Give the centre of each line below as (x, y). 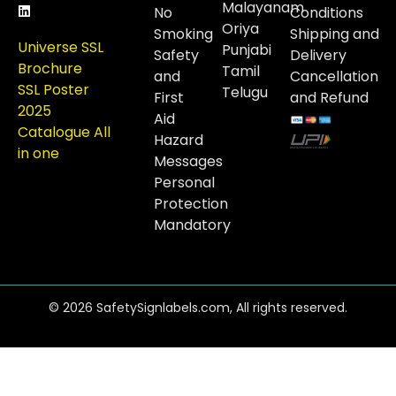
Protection (191, 204)
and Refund (330, 98)
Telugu (245, 93)
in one (38, 154)
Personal (185, 183)
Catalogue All (64, 133)
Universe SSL (61, 48)
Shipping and (335, 34)
